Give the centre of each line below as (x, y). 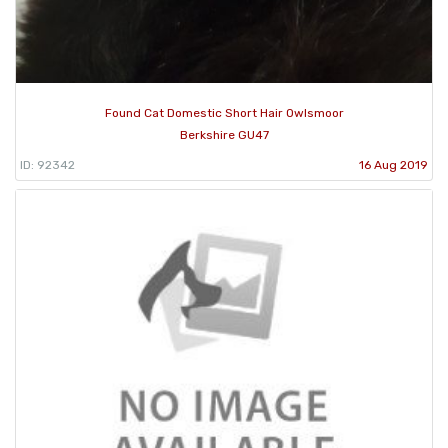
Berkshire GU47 (224, 135)
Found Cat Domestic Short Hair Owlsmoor (224, 113)
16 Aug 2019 (393, 165)
